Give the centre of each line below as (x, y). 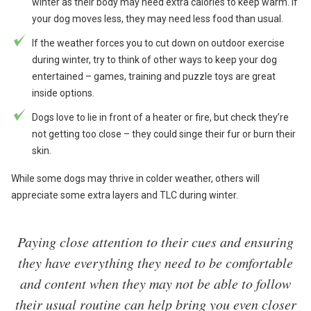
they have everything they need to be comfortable (155, 262)
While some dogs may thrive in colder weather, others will (135, 178)
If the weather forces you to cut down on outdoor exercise (158, 43)
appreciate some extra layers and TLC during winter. (125, 195)
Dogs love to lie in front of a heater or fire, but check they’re (160, 117)
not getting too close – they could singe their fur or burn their (164, 134)
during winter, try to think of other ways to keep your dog (154, 59)
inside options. (63, 93)
